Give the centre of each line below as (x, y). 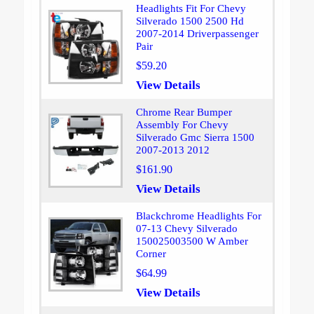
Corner (151, 254)
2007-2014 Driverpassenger (197, 34)
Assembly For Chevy (182, 125)
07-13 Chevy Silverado (186, 229)
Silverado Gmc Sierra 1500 (195, 138)
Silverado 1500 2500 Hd (190, 21)
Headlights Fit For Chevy (191, 9)
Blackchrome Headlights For (198, 216)
